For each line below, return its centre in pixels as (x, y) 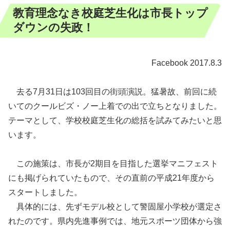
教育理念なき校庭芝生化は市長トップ (110, 13)
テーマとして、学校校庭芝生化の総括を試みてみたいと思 (115, 121)
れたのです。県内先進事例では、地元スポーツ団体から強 (115, 221)
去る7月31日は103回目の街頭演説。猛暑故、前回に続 (112, 92)
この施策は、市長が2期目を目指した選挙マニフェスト (113, 164)
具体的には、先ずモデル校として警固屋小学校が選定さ (115, 207)
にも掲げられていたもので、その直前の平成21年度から (111, 178)
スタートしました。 (45, 193)
